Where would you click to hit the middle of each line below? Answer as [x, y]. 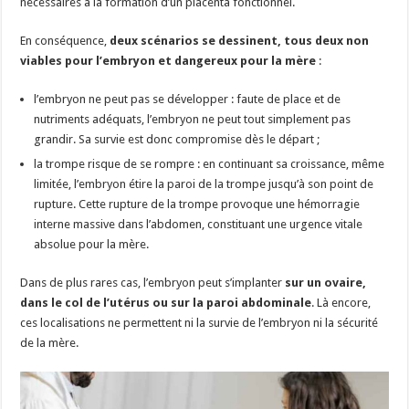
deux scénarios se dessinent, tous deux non [240, 40]
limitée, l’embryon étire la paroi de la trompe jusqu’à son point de [204, 184]
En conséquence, [65, 40]
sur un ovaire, [326, 282]
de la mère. [51, 342]
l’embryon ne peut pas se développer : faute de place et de [188, 99]
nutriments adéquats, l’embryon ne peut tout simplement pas [193, 119]
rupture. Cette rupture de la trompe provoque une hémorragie [197, 204]
